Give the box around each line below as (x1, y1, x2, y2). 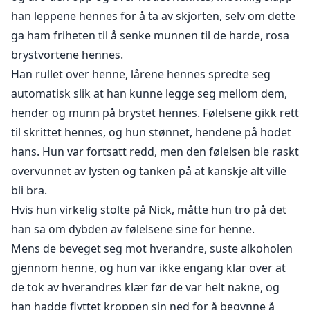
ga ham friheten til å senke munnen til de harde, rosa (11, 28, 289, 44)
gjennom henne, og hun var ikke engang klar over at (11, 260, 286, 276)
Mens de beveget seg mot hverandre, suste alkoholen (11, 241, 293, 257)
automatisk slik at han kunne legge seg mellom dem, (11, 86, 287, 102)
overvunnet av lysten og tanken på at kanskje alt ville (11, 163, 286, 179)
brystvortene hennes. (11, 47, 123, 63)
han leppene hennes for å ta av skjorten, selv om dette (11, 8, 295, 24)
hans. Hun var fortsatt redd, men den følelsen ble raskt (11, 144, 299, 160)
